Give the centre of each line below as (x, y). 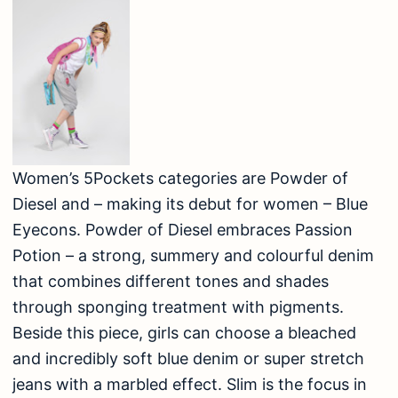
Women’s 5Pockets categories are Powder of (180, 178)
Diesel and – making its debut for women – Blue (190, 203)
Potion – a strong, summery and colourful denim (193, 255)
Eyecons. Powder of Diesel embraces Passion (183, 229)
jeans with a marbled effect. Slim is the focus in (190, 384)
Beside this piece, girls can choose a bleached (184, 332)
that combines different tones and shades (171, 281)
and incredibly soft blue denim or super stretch (188, 358)
